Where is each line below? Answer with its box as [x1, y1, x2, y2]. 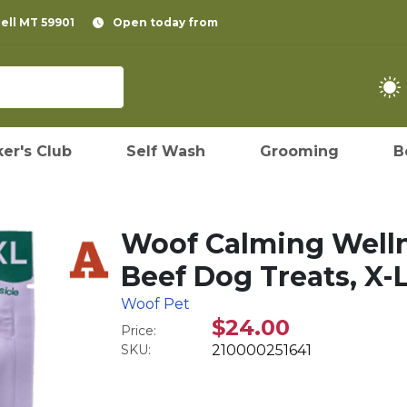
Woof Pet [121, 295, 191, 313]
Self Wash [126, 143, 205, 160]
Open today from [113, 15, 218, 29]
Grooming [260, 143, 339, 160]
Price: [121, 323, 157, 339]
